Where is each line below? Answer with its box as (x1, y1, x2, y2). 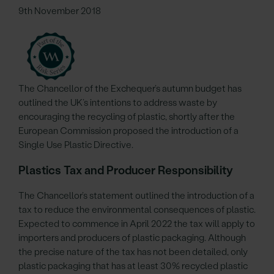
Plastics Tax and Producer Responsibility (18, 163, 233, 177)
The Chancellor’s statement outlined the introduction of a (18, 190, 254, 201)
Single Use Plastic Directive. (18, 139, 133, 150)
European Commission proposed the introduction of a (18, 125, 239, 136)
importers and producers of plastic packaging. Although (18, 232, 246, 243)
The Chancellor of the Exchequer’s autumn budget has (18, 83, 242, 94)
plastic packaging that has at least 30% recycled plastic (18, 261, 248, 272)
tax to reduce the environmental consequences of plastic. (18, 204, 256, 215)
